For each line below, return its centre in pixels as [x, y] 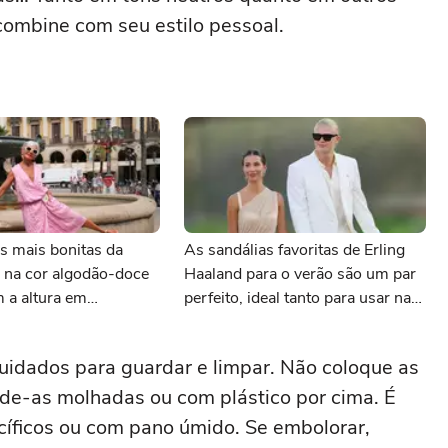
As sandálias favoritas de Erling [294, 250]
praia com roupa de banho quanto [302, 322]
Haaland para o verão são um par [300, 274]
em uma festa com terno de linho [299, 346]
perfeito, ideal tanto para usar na [297, 298]
